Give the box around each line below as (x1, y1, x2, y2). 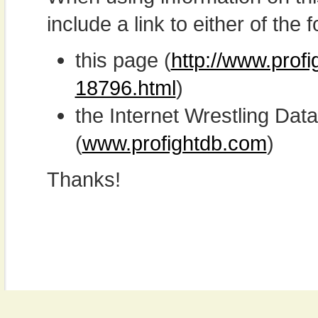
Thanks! (46, 168, 121, 191)
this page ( (75, 48, 171, 72)
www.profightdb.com (82, 131, 267, 155)
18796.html (75, 76, 176, 99)
